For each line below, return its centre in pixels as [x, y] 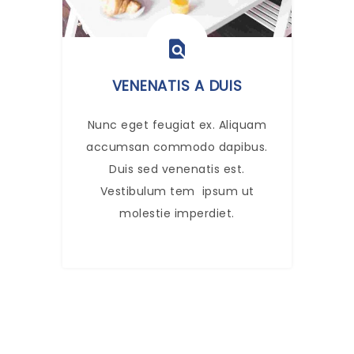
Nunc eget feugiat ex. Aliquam [177, 124]
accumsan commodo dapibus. [177, 147]
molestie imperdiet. [177, 213]
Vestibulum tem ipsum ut [177, 191]
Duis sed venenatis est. [177, 169]
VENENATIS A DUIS [177, 85]
